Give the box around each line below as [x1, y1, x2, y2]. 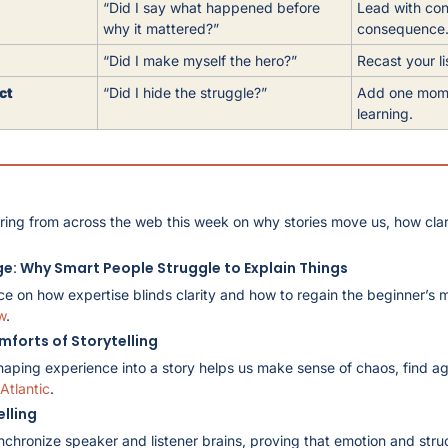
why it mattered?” [103, 19, 219, 37]
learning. [357, 104, 413, 122]
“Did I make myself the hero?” [103, 51, 297, 69]
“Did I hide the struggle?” [103, 83, 267, 101]
